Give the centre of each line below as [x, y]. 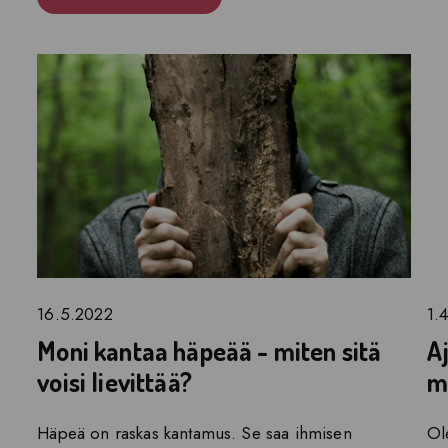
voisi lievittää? [114, 381]
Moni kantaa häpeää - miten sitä [209, 350]
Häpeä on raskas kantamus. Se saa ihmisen [194, 432]
